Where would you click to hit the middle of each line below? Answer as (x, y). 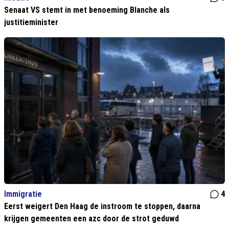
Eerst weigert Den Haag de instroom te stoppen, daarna (102, 206)
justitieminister (31, 22)
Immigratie (23, 194)
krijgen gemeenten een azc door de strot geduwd (91, 218)
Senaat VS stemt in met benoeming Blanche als (87, 10)
